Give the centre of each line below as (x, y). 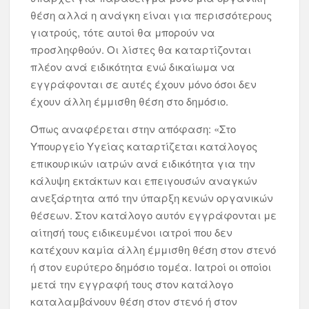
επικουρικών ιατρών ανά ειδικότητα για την (143, 163)
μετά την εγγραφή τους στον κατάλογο (132, 284)
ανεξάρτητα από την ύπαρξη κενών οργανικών (152, 198)
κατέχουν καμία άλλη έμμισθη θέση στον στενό (153, 249)
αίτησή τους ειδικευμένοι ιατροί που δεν (132, 232)
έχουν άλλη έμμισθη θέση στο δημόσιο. (130, 101)
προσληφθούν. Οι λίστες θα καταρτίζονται (141, 49)
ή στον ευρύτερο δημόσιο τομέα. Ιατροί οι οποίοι (151, 267)
